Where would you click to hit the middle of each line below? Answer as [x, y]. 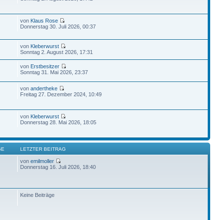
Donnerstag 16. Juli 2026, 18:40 [58, 167]
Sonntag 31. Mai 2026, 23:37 [54, 72]
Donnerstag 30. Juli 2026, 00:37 [58, 26]
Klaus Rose [44, 20]
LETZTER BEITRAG [43, 149]
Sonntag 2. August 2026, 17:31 [57, 52]
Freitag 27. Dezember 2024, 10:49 [61, 94]
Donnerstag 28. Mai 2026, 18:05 [58, 122]
